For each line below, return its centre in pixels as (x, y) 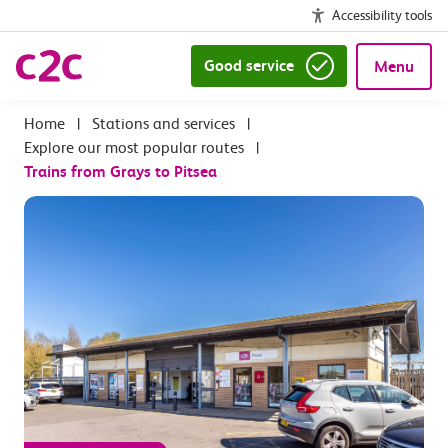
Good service (248, 65)
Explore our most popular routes (134, 147)
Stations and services (163, 123)
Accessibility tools (382, 15)
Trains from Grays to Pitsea (120, 171)
